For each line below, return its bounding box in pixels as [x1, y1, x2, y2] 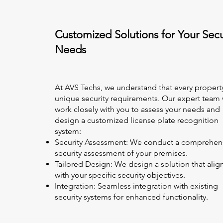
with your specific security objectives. [55, 170, 185, 180]
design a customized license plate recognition [55, 115, 219, 125]
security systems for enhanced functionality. [55, 192, 208, 202]
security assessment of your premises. [55, 148, 188, 158]
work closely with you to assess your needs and [55, 105, 220, 114]
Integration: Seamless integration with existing [55, 181, 218, 191]
